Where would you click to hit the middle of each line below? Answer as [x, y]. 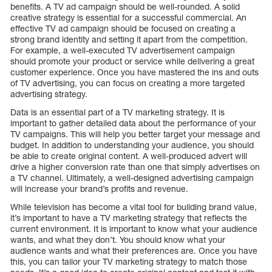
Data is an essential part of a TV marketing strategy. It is [117, 112]
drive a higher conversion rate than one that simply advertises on [135, 166]
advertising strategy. [49, 93]
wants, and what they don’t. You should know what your [118, 239]
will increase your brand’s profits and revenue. [99, 188]
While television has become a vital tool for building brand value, [134, 206]
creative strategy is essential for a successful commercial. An [128, 17]
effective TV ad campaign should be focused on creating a [123, 28]
